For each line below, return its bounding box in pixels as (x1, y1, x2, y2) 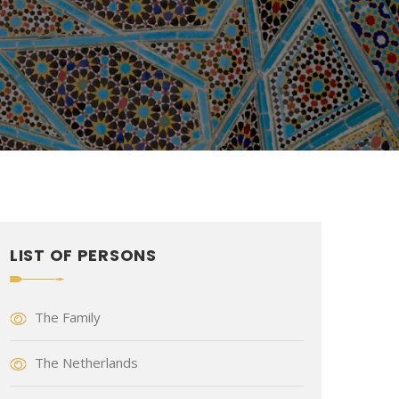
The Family (35, 308, 101, 327)
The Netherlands (35, 354, 138, 372)
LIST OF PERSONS (10, 244, 157, 267)
